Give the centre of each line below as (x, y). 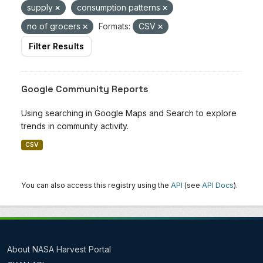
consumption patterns (120, 7)
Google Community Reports (85, 89)
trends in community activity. (75, 126)
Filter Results (56, 46)
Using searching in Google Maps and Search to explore (129, 113)
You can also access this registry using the (96, 185)
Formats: (114, 26)
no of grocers (55, 26)
